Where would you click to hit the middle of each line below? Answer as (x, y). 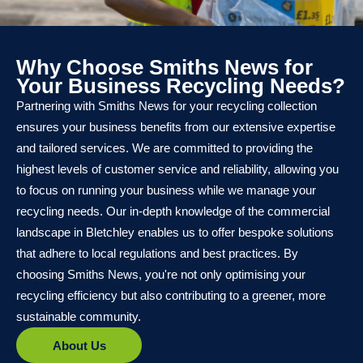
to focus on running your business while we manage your (166, 190)
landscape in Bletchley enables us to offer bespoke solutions (175, 232)
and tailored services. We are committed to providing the (164, 148)
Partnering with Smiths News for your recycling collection (167, 106)
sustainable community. (79, 316)
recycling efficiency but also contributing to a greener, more (171, 295)
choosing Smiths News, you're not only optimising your (161, 274)
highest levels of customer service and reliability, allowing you (177, 169)
